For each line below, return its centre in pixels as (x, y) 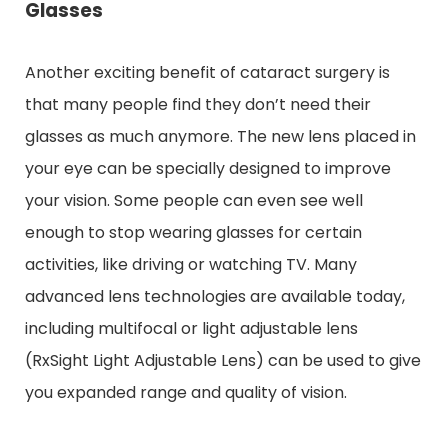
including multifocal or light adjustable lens (191, 328)
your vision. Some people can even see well (194, 200)
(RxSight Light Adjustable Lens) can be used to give (223, 360)
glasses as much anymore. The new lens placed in (220, 136)
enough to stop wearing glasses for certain (193, 232)
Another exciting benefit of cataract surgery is (207, 72)
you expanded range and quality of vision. (186, 392)
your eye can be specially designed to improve (208, 168)
